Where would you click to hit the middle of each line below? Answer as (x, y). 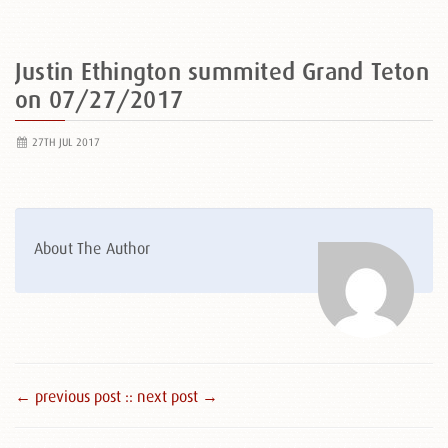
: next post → (173, 396)
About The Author (92, 248)
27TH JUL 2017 (64, 142)
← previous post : (72, 396)
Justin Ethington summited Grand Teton (222, 71)
